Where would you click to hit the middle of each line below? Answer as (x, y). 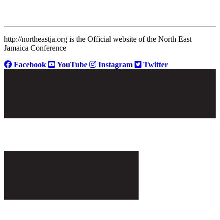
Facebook (29, 65)
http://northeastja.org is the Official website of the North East (98, 39)
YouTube (71, 65)
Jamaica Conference (35, 48)
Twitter (155, 65)
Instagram (114, 65)
